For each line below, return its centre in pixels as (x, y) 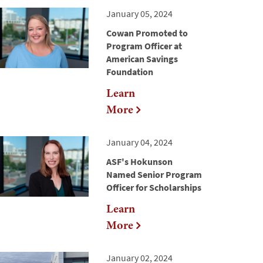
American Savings (142, 59)
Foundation (130, 72)
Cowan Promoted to (147, 33)
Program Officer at (144, 46)
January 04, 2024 (139, 142)
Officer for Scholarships (154, 188)
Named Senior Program (154, 175)
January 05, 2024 (139, 14)
